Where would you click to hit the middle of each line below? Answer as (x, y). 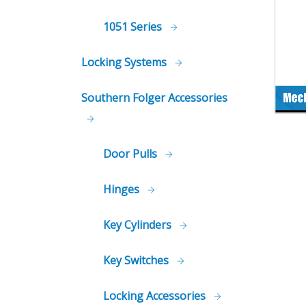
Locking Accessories (156, 296)
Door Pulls (131, 154)
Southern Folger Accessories (154, 98)
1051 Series (134, 27)
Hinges (123, 189)
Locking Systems (125, 62)
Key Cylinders (139, 225)
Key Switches (137, 260)
